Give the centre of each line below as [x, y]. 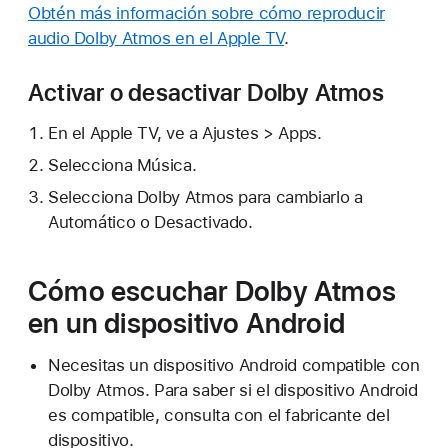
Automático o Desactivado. [150, 221]
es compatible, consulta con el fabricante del [218, 414]
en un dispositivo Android [186, 322]
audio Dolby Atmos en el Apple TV [156, 38]
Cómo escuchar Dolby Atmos [212, 290]
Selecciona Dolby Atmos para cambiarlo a [205, 196]
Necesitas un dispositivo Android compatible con [233, 364]
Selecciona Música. [122, 164]
